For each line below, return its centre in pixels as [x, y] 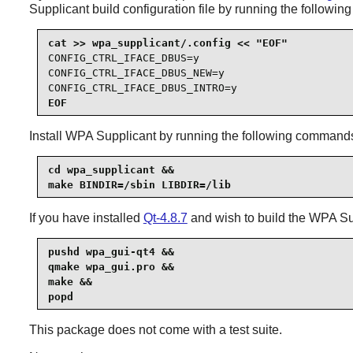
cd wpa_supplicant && [111, 169]
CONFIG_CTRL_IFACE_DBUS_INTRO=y [142, 87]
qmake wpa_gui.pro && [111, 266]
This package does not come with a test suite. [155, 330]
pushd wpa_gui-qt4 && [111, 251]
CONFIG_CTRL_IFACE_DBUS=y [123, 58]
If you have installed [86, 218]
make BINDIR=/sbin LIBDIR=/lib [139, 184]
